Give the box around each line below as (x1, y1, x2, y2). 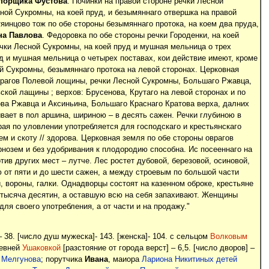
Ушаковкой (22, 244, 61, 253)
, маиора (107, 255, 142, 264)
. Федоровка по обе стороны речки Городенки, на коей (41, 31, 239, 40)
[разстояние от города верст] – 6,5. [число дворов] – (60, 244, 255, 253)
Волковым (210, 232, 247, 241)
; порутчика (40, 255, 85, 264)
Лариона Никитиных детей (141, 255, 237, 264)
